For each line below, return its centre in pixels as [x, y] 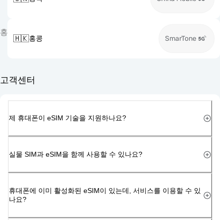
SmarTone [181, 39]
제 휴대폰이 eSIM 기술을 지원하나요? [68, 118]
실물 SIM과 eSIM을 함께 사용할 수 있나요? [76, 154]
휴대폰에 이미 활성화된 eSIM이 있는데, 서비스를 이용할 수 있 [105, 190]
